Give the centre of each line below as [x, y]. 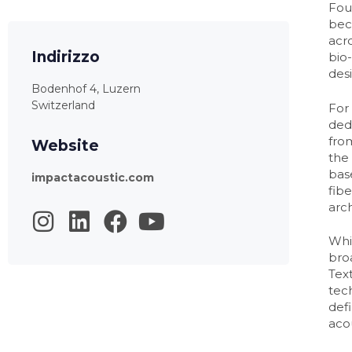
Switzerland [63, 105]
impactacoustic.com [93, 177]
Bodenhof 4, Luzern [86, 88]
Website [65, 145]
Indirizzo [66, 57]
